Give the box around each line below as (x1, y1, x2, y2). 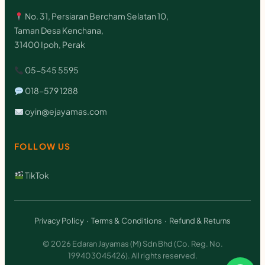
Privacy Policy (34, 215, 84, 225)
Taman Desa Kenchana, (14, 25, 104, 36)
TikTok (23, 169, 49, 180)
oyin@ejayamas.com (24, 106, 107, 117)
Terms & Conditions (91, 215, 162, 225)
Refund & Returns (169, 215, 231, 225)
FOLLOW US (14, 140, 71, 151)
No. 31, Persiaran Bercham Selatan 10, (23, 11, 169, 22)
